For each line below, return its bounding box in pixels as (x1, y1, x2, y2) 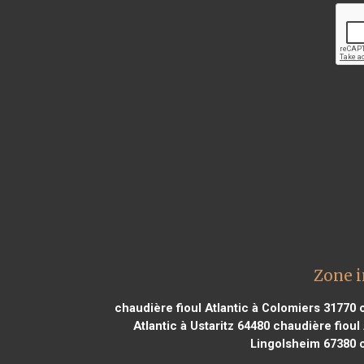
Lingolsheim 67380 (250, 336, 356, 351)
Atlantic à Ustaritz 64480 (132, 318, 270, 333)
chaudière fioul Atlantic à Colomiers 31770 (114, 300, 356, 315)
